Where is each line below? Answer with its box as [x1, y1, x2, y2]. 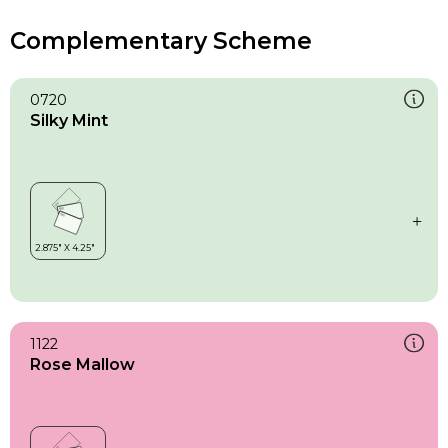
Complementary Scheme [10, 26, 312, 55]
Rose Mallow [30, 354, 135, 374]
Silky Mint [30, 110, 108, 130]
